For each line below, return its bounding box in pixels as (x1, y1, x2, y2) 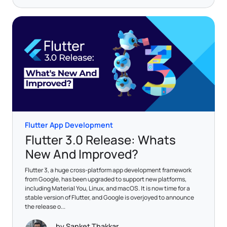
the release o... (25, 202, 65, 211)
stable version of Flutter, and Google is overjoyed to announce (25, 193, 194, 202)
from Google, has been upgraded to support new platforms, (25, 174, 186, 183)
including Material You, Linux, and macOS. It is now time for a (25, 183, 190, 193)
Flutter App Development (25, 120, 113, 130)
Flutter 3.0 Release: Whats (25, 131, 176, 148)
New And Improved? (25, 145, 138, 162)
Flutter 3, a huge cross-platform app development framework (25, 165, 192, 174)
